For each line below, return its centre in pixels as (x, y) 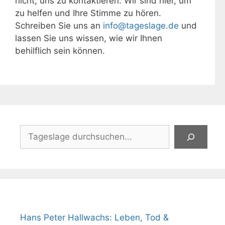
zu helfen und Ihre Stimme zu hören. (88, 13)
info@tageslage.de (141, 25)
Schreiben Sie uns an (59, 25)
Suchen (35, 131)
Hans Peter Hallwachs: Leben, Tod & (94, 217)
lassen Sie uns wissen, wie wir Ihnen (89, 38)
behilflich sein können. (60, 50)
